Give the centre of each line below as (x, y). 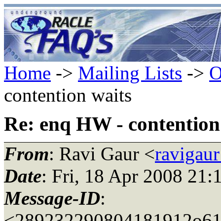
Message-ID (52, 198)
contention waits (68, 95)
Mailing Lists (130, 73)
